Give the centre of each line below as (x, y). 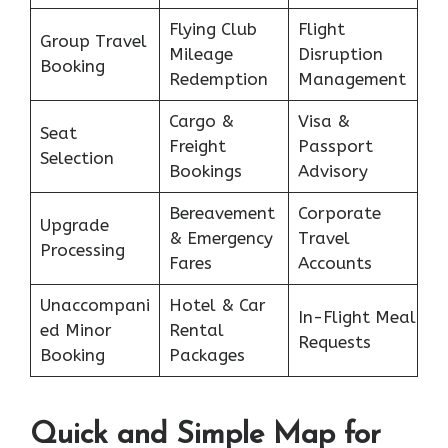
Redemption (218, 78)
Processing (82, 249)
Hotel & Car (217, 304)
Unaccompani (94, 304)
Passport (335, 145)
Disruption (340, 53)
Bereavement (221, 212)
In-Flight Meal (356, 316)
